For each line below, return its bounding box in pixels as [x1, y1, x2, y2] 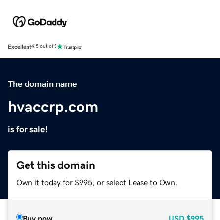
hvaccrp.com [8, 98, 98, 114]
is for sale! [8, 124, 48, 134]
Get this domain [16, 159, 95, 171]
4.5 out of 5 [31, 44, 57, 49]
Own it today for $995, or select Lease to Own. [16, 178, 178, 186]
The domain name [8, 79, 77, 88]
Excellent [8, 43, 31, 50]
